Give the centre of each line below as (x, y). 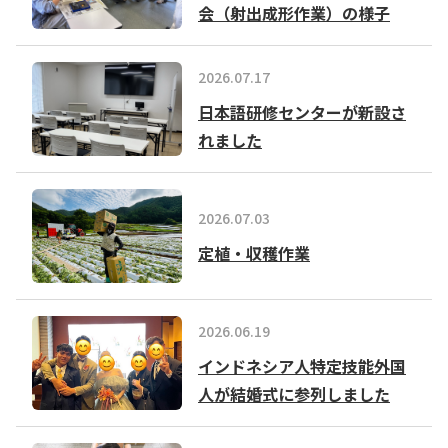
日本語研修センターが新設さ (302, 111)
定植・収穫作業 (254, 252)
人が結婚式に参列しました (294, 393)
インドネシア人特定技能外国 (302, 365)
